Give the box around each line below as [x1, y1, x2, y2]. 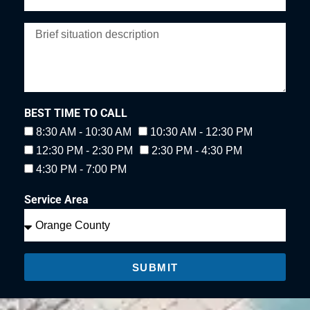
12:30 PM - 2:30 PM [36, 145, 133, 156]
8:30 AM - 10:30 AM [36, 126, 131, 138]
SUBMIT [131, 261, 179, 273]
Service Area [24, 193, 89, 206]
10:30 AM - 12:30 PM [150, 126, 253, 138]
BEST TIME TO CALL [24, 107, 127, 120]
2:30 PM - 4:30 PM [152, 145, 242, 156]
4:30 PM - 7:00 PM [36, 163, 127, 175]
